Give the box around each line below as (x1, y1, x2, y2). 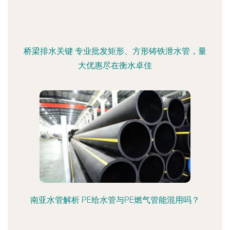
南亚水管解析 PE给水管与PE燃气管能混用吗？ (30, 195, 200, 205)
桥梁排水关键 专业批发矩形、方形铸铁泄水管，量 (24, 46, 206, 56)
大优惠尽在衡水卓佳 (78, 61, 152, 70)
